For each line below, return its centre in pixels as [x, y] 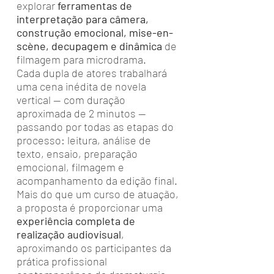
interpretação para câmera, [83, 19]
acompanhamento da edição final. [97, 180]
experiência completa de [76, 221]
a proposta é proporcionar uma [90, 207]
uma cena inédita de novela [81, 86]
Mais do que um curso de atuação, [98, 194]
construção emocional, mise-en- [95, 32]
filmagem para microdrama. [81, 59]
